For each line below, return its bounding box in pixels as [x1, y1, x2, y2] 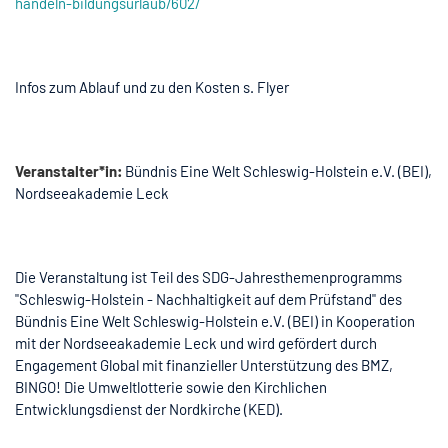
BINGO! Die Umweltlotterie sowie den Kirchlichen [15, 377, 327, 396]
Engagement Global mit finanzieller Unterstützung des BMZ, [15, 355, 393, 374]
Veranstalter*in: [15, 161, 122, 180]
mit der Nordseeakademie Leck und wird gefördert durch [15, 333, 377, 352]
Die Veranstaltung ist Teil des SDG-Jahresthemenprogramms [15, 267, 402, 286]
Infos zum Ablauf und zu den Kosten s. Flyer [15, 77, 289, 96]
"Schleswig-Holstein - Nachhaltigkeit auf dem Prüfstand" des [15, 289, 402, 308]
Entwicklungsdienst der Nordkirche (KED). [15, 399, 283, 418]
